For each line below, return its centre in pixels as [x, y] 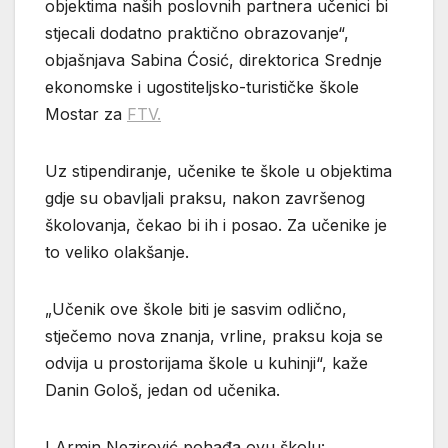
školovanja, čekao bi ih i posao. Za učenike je [216, 224]
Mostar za [86, 113]
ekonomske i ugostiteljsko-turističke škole [202, 86]
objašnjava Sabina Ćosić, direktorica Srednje [213, 59]
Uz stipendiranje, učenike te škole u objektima [218, 170]
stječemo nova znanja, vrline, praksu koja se [214, 335]
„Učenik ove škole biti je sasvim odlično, [196, 308]
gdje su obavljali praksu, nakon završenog [205, 197]
